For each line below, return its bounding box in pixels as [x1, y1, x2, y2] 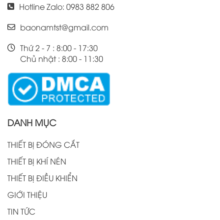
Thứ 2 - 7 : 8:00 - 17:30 [20, 42, 98, 53]
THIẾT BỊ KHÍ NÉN [7, 156, 66, 167]
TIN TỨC [7, 206, 35, 217]
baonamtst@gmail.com [20, 21, 109, 32]
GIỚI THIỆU [7, 189, 47, 200]
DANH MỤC [7, 116, 56, 129]
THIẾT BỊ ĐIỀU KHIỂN [7, 172, 78, 184]
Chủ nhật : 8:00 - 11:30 [20, 53, 103, 64]
